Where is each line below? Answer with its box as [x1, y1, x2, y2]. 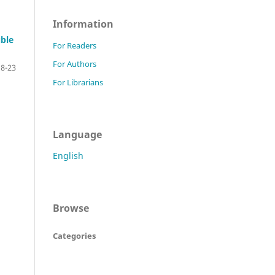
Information [53, 17, 114, 31]
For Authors [53, 58, 96, 69]
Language [53, 127, 102, 141]
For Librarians [53, 76, 103, 88]
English [53, 149, 83, 161]
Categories [53, 230, 96, 241]
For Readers [53, 39, 96, 51]
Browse [53, 201, 89, 215]
